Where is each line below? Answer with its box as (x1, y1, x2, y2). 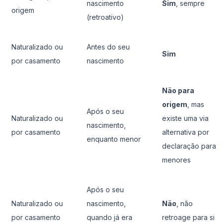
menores (162, 155, 191, 164)
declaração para (162, 141, 216, 150)
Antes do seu (87, 42, 130, 51)
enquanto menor (87, 134, 141, 143)
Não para (162, 86, 194, 95)
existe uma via (162, 113, 209, 122)
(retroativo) (87, 12, 124, 21)
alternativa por (162, 127, 209, 136)
